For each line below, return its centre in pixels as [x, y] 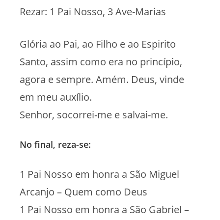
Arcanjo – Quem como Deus [83, 192]
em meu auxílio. [56, 97]
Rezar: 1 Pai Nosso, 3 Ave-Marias [93, 11]
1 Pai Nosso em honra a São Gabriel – [104, 209]
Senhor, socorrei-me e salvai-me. [94, 114]
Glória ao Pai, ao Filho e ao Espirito [98, 44]
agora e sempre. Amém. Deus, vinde [102, 79]
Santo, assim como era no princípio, [101, 61]
